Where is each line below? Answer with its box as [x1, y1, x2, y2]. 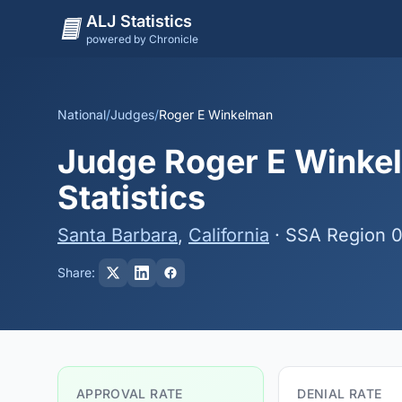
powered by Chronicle [86, 32, 198, 46]
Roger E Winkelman [159, 107, 273, 122]
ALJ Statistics [86, 12, 192, 31]
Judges [110, 107, 154, 122]
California [188, 224, 269, 246]
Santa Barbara [57, 224, 178, 246]
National [57, 107, 106, 122]
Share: [57, 265, 95, 280]
